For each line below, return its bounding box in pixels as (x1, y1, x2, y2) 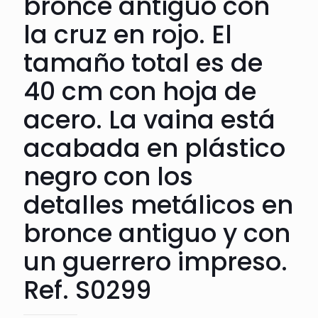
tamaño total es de (23, 45, 263, 80)
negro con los (23, 158, 193, 194)
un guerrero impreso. (23, 243, 287, 279)
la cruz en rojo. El (23, 16, 232, 52)
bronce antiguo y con (23, 215, 290, 251)
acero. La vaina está (23, 102, 275, 137)
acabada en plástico (23, 130, 285, 165)
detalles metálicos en (23, 187, 293, 222)
